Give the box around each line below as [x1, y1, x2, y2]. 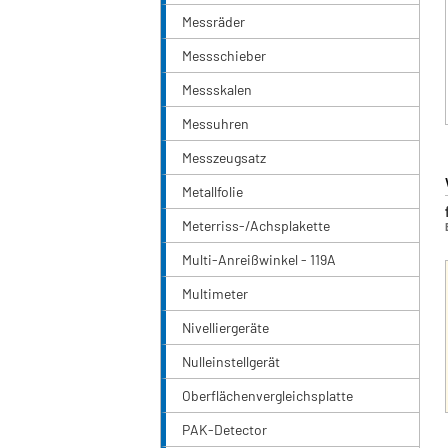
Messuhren [182, 115, 249, 133]
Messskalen [182, 81, 252, 99]
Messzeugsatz [182, 149, 266, 167]
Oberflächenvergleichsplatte [182, 387, 353, 405]
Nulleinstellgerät [182, 353, 280, 371]
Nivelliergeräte [182, 319, 269, 337]
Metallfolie [182, 183, 243, 201]
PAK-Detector [182, 421, 267, 439]
